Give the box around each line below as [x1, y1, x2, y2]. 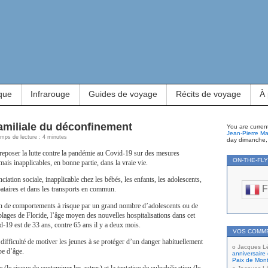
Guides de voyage [89, 89, 157, 99]
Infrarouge [31, 89, 70, 99]
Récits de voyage [176, 89, 241, 99]
